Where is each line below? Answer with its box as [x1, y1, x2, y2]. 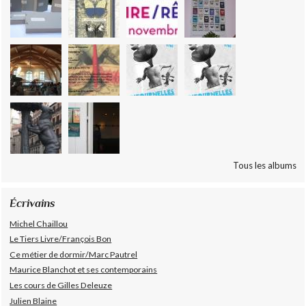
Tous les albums [232, 160, 296, 171]
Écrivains [10, 196, 56, 210]
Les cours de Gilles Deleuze [10, 280, 113, 290]
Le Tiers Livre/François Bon [10, 234, 112, 245]
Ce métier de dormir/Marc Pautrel [10, 249, 138, 260]
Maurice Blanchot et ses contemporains [10, 264, 158, 275]
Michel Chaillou [10, 218, 68, 229]
